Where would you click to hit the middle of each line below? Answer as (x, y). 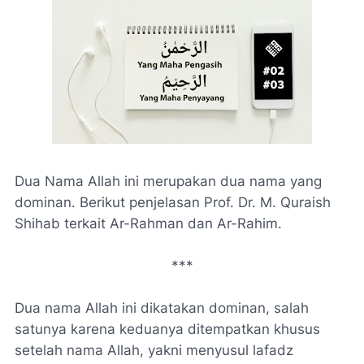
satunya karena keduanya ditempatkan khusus (167, 329)
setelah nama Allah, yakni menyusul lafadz (154, 350)
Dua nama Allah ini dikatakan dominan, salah (162, 308)
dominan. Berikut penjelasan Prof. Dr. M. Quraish (173, 202)
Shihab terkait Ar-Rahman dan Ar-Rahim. (148, 223)
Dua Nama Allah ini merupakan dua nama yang (168, 181)
